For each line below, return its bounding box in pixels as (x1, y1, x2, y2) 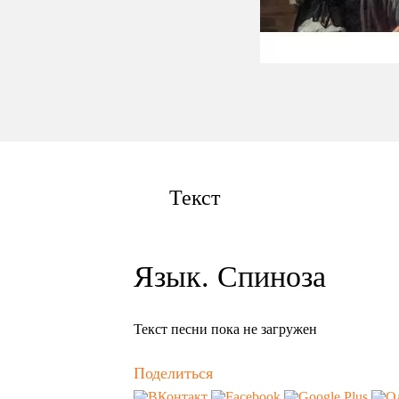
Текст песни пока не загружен (134, 322, 317, 338)
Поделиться (134, 364, 213, 383)
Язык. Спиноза (134, 260, 326, 294)
